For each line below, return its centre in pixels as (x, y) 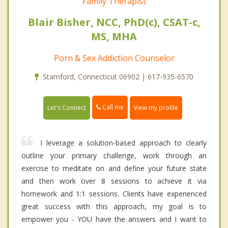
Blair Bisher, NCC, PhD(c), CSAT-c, (114, 22)
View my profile (156, 107)
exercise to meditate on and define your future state (114, 168)
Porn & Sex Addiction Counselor (114, 58)
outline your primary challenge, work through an (114, 155)
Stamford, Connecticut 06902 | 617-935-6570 (118, 77)
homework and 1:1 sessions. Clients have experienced (114, 193)
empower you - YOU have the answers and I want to (114, 219)
